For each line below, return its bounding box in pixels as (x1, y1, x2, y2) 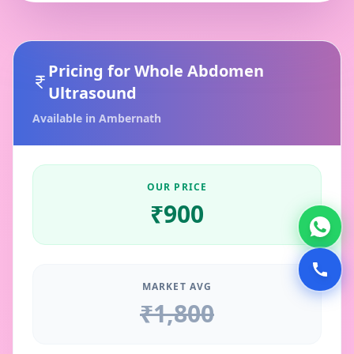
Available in (32, 111, 99, 126)
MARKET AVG (141, 280, 213, 293)
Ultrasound (47, 82, 137, 104)
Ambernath (99, 111, 161, 126)
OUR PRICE (146, 180, 208, 194)
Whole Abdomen (134, 60, 264, 81)
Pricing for (47, 60, 134, 81)
